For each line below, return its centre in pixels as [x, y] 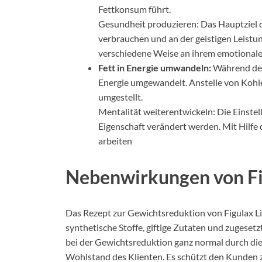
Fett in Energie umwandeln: [155, 67]
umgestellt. [120, 96]
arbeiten [115, 140]
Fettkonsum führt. [135, 9]
